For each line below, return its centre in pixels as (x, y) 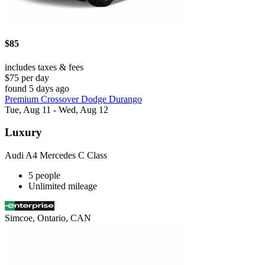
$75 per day (27, 77)
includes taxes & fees (44, 67)
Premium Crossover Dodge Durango (73, 99)
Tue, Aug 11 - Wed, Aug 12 (56, 109)
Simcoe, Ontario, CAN (48, 218)
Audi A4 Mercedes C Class (56, 156)
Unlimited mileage (63, 186)
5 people (44, 176)
